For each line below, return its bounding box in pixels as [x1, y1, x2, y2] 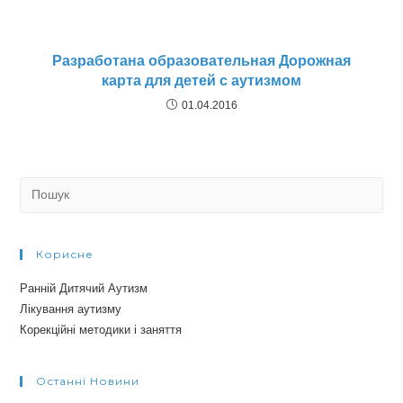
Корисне [36, 246, 94, 261]
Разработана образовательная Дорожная [52, 52, 351, 68]
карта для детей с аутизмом [102, 72, 301, 88]
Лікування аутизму [20, 301, 122, 316]
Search [19, 179, 57, 193]
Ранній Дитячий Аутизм [20, 281, 148, 295]
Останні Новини [36, 373, 140, 388]
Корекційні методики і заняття [20, 322, 183, 336]
